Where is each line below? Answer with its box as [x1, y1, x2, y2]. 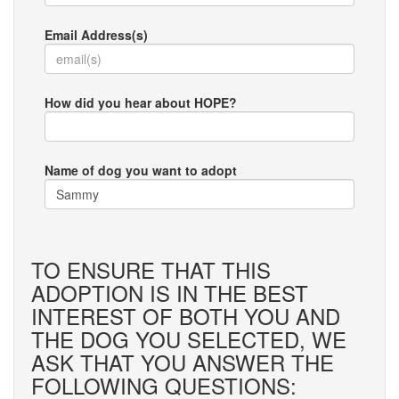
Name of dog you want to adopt [45, 161, 237, 179]
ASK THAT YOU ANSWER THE [31, 346, 334, 378]
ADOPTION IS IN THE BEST [31, 277, 308, 308]
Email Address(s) [45, 26, 148, 44]
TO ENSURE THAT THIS [31, 254, 271, 285]
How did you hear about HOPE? [45, 94, 237, 111]
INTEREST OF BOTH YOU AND [31, 300, 340, 331]
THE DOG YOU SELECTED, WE [31, 323, 346, 354]
